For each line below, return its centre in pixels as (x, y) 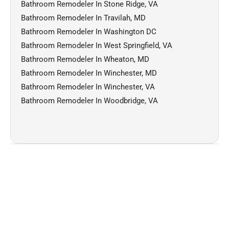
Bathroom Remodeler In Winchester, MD (89, 73)
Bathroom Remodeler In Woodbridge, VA (89, 100)
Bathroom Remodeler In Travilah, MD (83, 18)
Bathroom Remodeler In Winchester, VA (88, 87)
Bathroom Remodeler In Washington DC (89, 31)
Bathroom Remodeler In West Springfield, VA (97, 45)
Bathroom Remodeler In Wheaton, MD (85, 59)
